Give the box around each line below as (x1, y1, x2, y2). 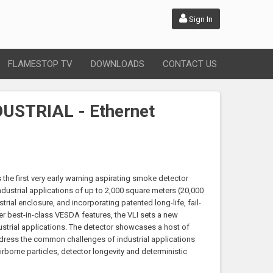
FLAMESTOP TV (8, 58, 73, 69)
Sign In (187, 15, 213, 24)
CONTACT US (163, 58, 217, 69)
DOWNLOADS (91, 58, 144, 69)
